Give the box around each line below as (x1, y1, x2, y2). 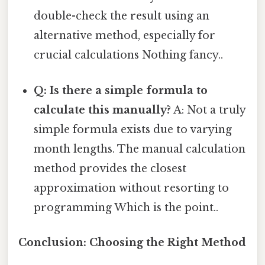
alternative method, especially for (34, 29, 216, 43)
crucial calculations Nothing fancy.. (34, 49, 224, 62)
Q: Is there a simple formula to (34, 83, 208, 97)
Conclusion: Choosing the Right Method (18, 235, 246, 249)
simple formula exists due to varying (34, 122, 232, 136)
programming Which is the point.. (34, 201, 219, 214)
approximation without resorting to (34, 181, 230, 195)
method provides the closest (34, 161, 187, 175)
